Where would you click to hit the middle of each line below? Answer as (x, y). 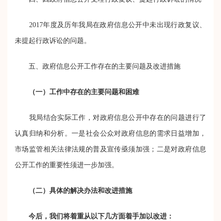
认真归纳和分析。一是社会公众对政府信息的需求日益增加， (110, 133)
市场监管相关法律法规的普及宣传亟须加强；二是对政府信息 (110, 149)
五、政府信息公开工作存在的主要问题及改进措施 (98, 66)
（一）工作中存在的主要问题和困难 (84, 92)
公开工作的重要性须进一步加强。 (67, 165)
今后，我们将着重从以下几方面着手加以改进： (101, 216)
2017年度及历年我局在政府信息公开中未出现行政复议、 (110, 25)
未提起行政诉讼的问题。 (53, 40)
